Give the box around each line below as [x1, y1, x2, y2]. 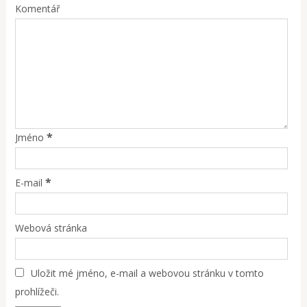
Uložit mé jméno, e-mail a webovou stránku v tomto [31, 266, 265, 280]
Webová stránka [15, 221, 88, 234]
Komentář [15, 1, 61, 15]
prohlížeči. [15, 284, 60, 298]
